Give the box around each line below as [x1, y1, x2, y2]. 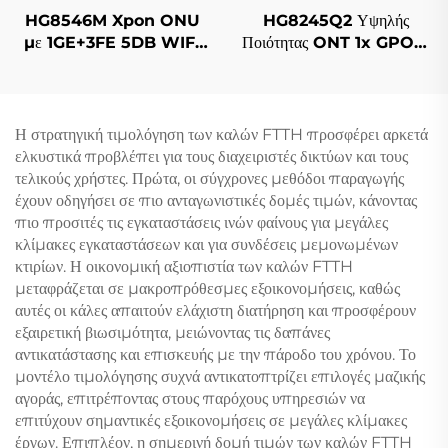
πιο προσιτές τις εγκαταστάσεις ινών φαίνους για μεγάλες [15, 212, 388, 232]
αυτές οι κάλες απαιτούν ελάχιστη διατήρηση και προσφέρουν [15, 300, 416, 320]
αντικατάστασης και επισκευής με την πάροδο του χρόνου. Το [15, 344, 416, 364]
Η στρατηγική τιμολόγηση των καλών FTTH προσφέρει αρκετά [15, 124, 428, 144]
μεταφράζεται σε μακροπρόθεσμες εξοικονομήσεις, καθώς [15, 278, 400, 298]
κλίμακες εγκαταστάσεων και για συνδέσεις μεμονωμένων [15, 234, 398, 254]
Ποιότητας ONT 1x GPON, [241, 32, 431, 52]
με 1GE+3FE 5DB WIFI [24, 32, 200, 52]
